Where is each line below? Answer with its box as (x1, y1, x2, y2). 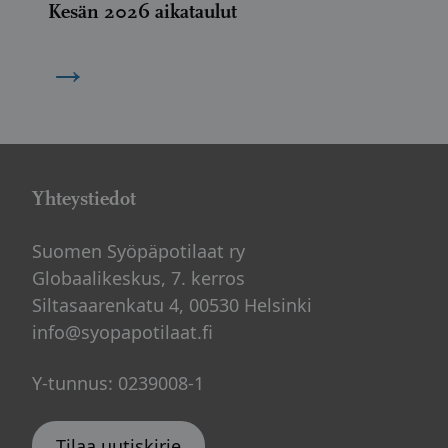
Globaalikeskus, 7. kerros (32, 266, 245, 290)
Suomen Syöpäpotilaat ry (32, 239, 245, 263)
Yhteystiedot (32, 187, 136, 210)
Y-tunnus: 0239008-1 (32, 371, 204, 395)
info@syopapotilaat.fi (32, 320, 213, 344)
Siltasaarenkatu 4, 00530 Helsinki (32, 293, 312, 317)
